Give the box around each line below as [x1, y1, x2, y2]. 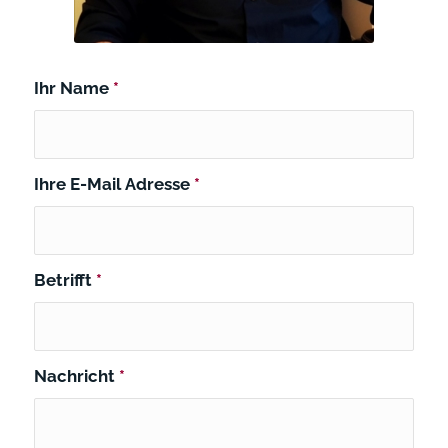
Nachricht [33, 365, 119, 386]
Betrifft [33, 269, 96, 290]
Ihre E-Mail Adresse [33, 173, 194, 194]
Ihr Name [33, 77, 113, 98]
